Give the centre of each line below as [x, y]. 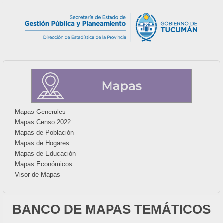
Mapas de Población [45, 132]
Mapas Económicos [44, 164]
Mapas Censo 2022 [43, 122]
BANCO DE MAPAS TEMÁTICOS [111, 209]
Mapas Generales [41, 111]
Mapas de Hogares [42, 143]
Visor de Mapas [38, 174]
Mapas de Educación [46, 153]
